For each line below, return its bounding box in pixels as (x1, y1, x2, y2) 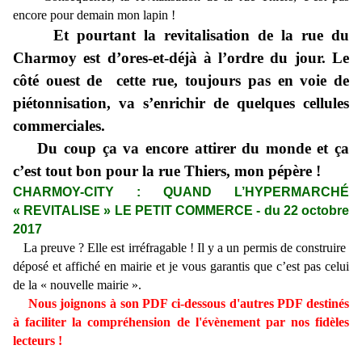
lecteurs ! (13, 334, 62, 348)
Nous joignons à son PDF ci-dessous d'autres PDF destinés (27, 297, 350, 311)
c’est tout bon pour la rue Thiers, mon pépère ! (13, 162, 321, 180)
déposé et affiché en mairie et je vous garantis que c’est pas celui (13, 259, 349, 274)
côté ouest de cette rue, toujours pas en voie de (13, 72, 349, 90)
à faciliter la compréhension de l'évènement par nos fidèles (13, 315, 349, 330)
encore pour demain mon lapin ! (13, 8, 175, 23)
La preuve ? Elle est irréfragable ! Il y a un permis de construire (16, 241, 349, 255)
